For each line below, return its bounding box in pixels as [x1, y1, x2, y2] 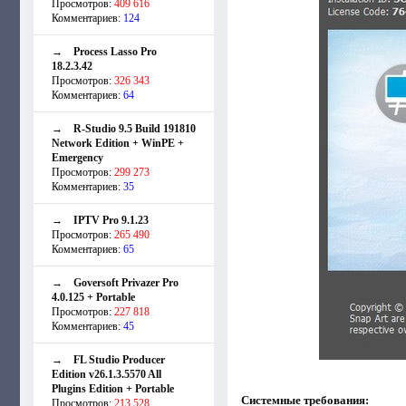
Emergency [52, 150, 103, 164]
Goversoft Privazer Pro [73, 275, 179, 289]
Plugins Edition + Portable [52, 382, 174, 395]
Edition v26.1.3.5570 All [52, 367, 161, 381]
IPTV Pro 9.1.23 [73, 213, 149, 227]
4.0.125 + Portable [52, 290, 135, 304]
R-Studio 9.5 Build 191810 [73, 121, 196, 135]
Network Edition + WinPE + [52, 136, 184, 150]
